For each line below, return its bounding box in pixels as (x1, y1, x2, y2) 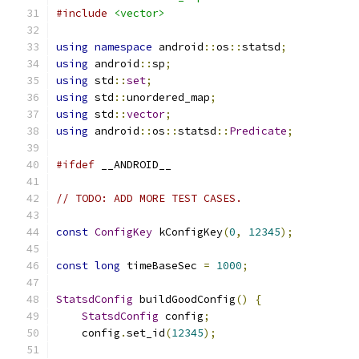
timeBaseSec (120, 259, 204, 272)
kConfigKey (152, 225, 223, 239)
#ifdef (56, 158, 95, 171)
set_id (127, 326, 165, 340)
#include (56, 6, 107, 20)
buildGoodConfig (133, 292, 236, 306)
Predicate (229, 124, 287, 138)
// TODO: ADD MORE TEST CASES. (56, 192, 242, 205)
